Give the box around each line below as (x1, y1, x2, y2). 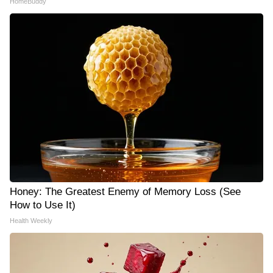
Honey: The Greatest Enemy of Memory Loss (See (10, 186, 241, 198)
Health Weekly (10, 217, 52, 225)
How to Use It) (10, 199, 76, 211)
